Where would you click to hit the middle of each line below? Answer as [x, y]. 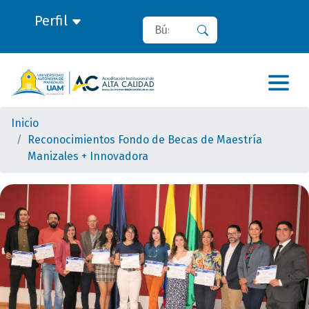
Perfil [52, 21]
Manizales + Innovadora [88, 156]
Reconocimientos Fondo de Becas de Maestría [145, 140]
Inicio [25, 123]
